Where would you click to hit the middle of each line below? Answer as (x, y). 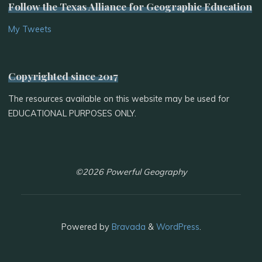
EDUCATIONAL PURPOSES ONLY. (73, 113)
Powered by (85, 227)
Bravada (127, 227)
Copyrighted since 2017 (63, 76)
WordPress (177, 227)
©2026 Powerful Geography (131, 172)
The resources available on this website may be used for (119, 99)
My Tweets (30, 29)
